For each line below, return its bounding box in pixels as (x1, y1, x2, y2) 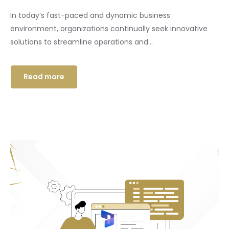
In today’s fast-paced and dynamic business (10, 10, 170, 21)
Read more (24, 72, 64, 82)
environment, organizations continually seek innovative (10, 24, 208, 34)
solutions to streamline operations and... (10, 37, 153, 48)
